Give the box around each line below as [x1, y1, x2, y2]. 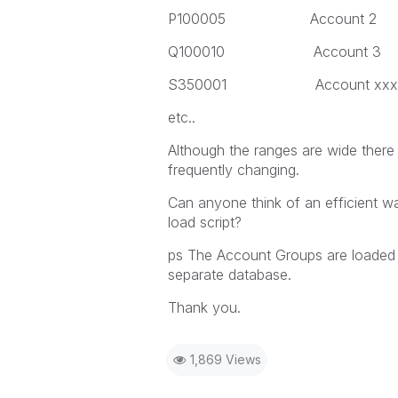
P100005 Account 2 [167, 10, 377, 28]
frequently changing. [167, 161, 299, 179]
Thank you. [167, 298, 241, 316]
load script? [167, 213, 242, 231]
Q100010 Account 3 [167, 43, 381, 60]
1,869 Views [189, 352, 261, 367]
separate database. [167, 266, 291, 283]
